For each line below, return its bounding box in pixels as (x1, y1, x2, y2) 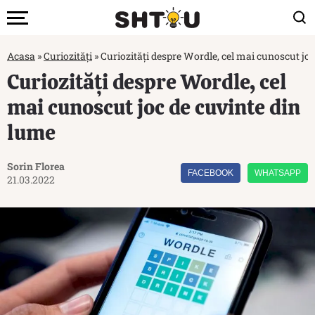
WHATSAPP (255, 168, 301, 178)
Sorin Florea (7, 160, 65, 173)
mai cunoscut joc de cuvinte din (7, 94, 300, 121)
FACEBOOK (188, 168, 233, 178)
